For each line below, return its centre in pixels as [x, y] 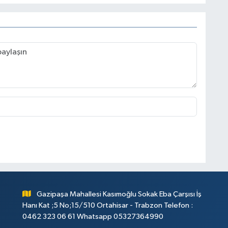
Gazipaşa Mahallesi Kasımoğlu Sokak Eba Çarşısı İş [119, 194]
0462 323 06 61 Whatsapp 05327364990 [93, 217]
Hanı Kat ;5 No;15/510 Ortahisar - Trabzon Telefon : [107, 206]
